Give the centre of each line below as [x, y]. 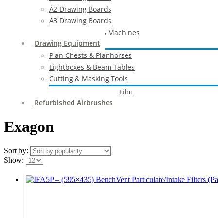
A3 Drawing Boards [80, 21]
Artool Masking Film [101, 92]
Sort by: [17, 150]
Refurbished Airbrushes [74, 102]
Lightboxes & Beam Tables [92, 67]
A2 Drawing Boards [80, 9]
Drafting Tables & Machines [94, 32]
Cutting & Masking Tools [89, 79]
